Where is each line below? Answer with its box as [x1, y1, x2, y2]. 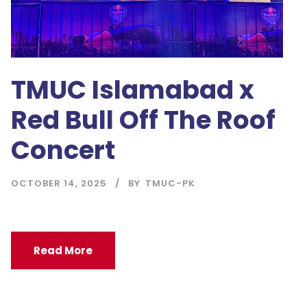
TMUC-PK [145, 177, 195, 191]
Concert [11, 132, 115, 169]
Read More [34, 243, 93, 258]
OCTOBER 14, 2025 [11, 177, 107, 191]
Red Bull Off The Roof [11, 102, 275, 138]
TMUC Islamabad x [11, 72, 254, 108]
